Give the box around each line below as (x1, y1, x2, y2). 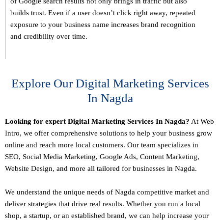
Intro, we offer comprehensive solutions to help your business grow (5, 129, 212, 137)
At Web (190, 117, 214, 126)
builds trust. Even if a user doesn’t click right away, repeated (10, 9, 195, 17)
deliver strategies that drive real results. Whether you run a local (5, 200, 200, 208)
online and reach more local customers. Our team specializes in (5, 141, 198, 149)
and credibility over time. (10, 32, 87, 41)
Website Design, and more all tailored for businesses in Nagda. (5, 165, 197, 173)
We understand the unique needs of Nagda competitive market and (5, 188, 209, 196)
